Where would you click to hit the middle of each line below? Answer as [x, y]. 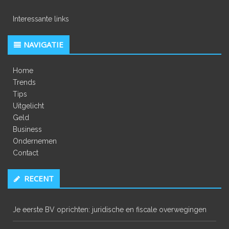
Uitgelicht [28, 106]
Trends [24, 83]
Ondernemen [35, 141]
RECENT [39, 179]
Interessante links [41, 19]
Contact [26, 153]
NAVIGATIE [43, 45]
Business [27, 130]
